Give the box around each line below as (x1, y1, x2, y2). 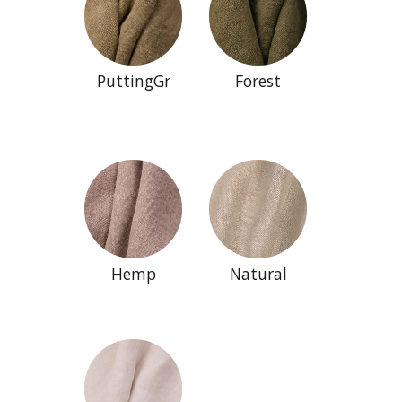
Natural (229, 262, 287, 284)
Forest (235, 69, 282, 92)
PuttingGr (96, 69, 170, 92)
